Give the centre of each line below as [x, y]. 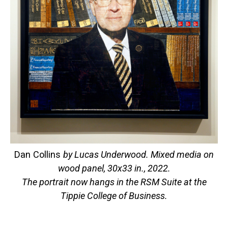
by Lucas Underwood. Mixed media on [138, 155]
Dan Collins [39, 155]
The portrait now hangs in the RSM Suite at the [114, 182]
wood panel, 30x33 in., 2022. [114, 168]
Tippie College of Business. [114, 196]
